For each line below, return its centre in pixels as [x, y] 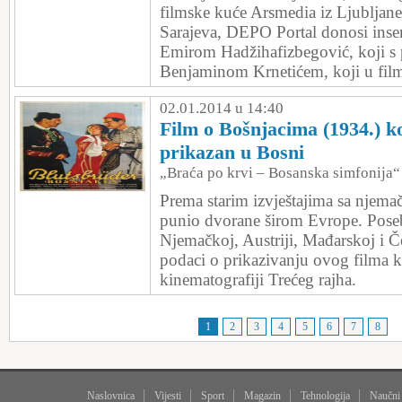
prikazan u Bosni [232, 152]
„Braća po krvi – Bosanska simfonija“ [280, 173]
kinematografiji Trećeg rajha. [258, 280]
